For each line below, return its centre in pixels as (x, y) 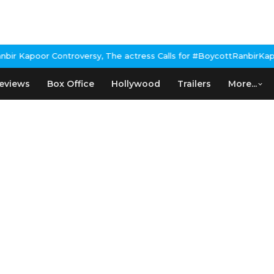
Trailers (194, 84)
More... (243, 84)
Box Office (71, 84)
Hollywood (136, 84)
